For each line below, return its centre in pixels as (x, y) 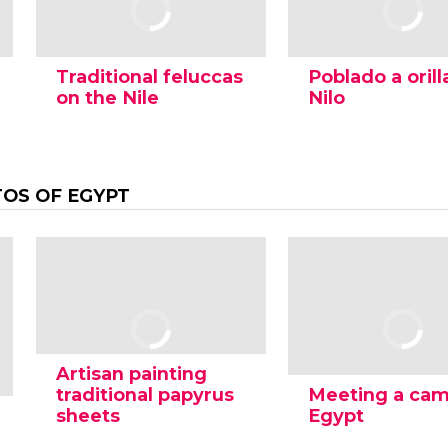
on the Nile (107, 98)
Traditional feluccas (149, 77)
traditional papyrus (144, 395)
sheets (87, 416)
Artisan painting (131, 374)
